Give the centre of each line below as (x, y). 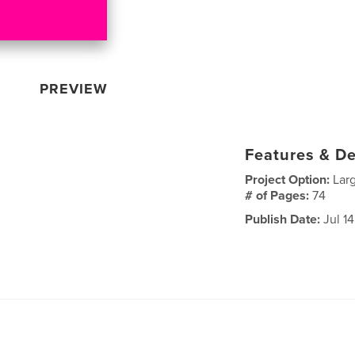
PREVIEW (74, 88)
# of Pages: (279, 195)
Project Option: (289, 179)
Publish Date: (283, 219)
